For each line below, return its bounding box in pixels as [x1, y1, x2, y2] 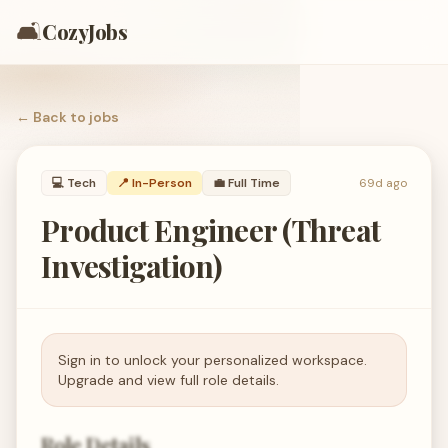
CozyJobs [42, 18, 127, 45]
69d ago [359, 175, 407, 191]
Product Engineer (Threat [41, 210, 380, 250]
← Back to [16, 108, 89, 126]
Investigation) [41, 246, 223, 286]
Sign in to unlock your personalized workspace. [58, 351, 367, 369]
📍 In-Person [117, 175, 192, 191]
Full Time [228, 175, 280, 191]
